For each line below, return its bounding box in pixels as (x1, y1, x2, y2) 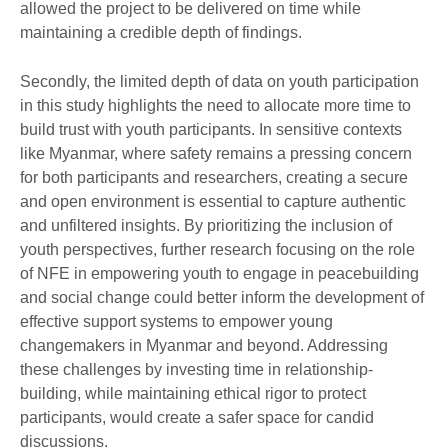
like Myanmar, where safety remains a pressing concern (20, 144, 412, 162)
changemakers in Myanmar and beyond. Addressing (20, 336, 388, 354)
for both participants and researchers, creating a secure (20, 168, 408, 186)
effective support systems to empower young (20, 312, 333, 330)
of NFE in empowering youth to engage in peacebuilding (20, 264, 419, 282)
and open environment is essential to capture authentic (20, 192, 406, 210)
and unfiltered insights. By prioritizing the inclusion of (20, 216, 392, 234)
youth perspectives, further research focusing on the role (20, 240, 415, 258)
